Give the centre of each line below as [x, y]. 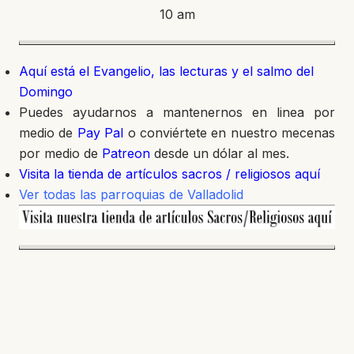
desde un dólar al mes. [220, 153]
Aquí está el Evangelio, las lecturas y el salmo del [166, 71]
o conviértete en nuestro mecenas [229, 133]
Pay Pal [100, 133]
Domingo [46, 92]
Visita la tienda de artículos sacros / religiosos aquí [169, 174]
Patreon [126, 153]
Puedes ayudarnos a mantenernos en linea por [177, 112]
